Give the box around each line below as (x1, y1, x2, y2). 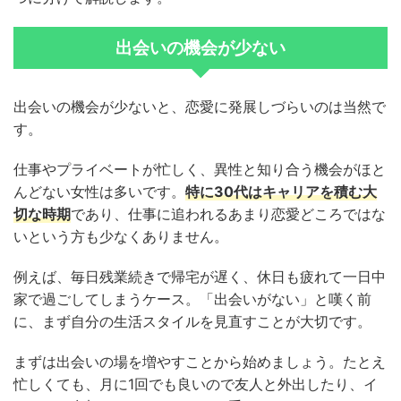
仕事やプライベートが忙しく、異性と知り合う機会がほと (13, 160, 386, 179)
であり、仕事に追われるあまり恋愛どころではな (71, 205, 386, 224)
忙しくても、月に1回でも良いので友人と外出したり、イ (13, 375, 378, 394)
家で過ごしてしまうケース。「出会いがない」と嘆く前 (13, 290, 371, 309)
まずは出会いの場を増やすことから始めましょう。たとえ (13, 353, 386, 371)
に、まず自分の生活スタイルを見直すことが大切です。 (13, 312, 371, 331)
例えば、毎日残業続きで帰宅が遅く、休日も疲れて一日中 (13, 268, 386, 286)
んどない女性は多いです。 (13, 183, 185, 201)
